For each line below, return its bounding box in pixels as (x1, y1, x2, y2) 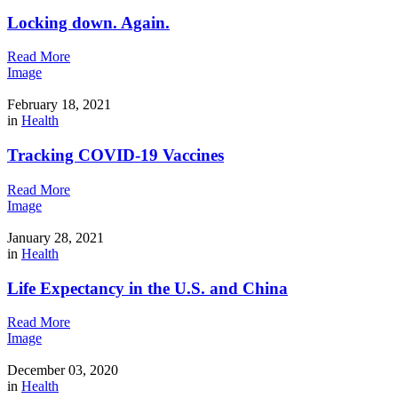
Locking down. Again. (7, 12, 170, 32)
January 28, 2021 (7, 229, 104, 245)
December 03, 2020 (7, 362, 118, 378)
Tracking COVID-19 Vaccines (7, 146, 224, 165)
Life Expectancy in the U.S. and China (7, 278, 288, 298)
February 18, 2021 (7, 97, 111, 113)
